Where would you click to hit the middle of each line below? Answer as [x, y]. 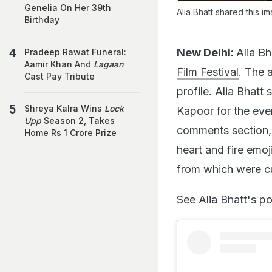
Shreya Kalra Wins [64, 108]
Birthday [42, 20]
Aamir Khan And [59, 64]
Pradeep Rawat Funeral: [75, 52]
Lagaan [108, 64]
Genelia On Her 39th [68, 8]
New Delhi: [205, 52]
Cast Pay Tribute [59, 76]
